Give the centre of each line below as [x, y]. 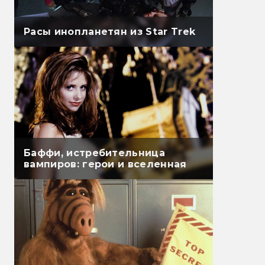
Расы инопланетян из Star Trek [110, 32]
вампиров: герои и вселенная [105, 164]
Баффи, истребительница [95, 153]
